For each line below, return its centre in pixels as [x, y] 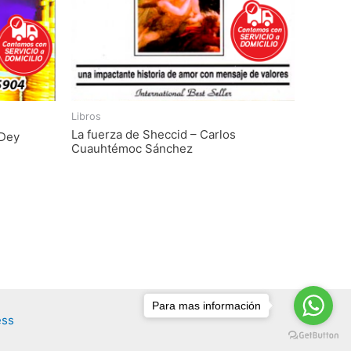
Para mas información [206, 305]
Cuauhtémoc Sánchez [132, 149]
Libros [86, 117]
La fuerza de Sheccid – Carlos [154, 135]
